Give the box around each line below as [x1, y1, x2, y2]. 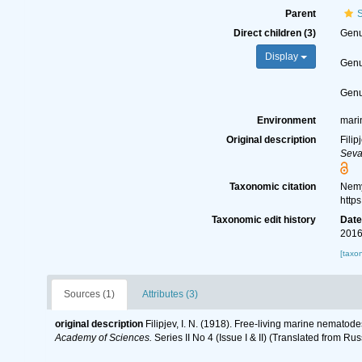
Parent [285, 8, 317, 19]
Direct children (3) [234, 27, 317, 39]
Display [265, 51, 301, 62]
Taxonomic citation [229, 181, 317, 193]
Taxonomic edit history [212, 214, 317, 226]
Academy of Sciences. [54, 332, 152, 344]
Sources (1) [63, 288, 115, 301]
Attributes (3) [141, 288, 198, 301]
